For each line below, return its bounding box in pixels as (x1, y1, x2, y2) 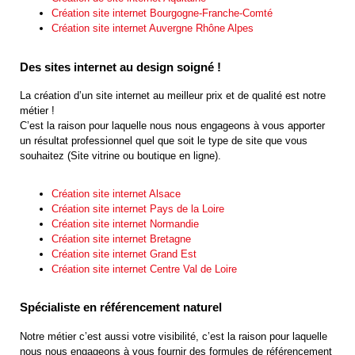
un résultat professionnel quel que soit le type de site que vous (20, 135, 307, 147)
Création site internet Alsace (52, 187, 181, 200)
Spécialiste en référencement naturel (20, 300, 222, 315)
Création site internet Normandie (52, 217, 199, 230)
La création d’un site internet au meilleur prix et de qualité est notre (20, 90, 326, 102)
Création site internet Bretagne (52, 232, 191, 245)
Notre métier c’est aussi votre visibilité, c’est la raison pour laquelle (20, 330, 327, 342)
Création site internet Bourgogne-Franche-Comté (52, 7, 273, 20)
